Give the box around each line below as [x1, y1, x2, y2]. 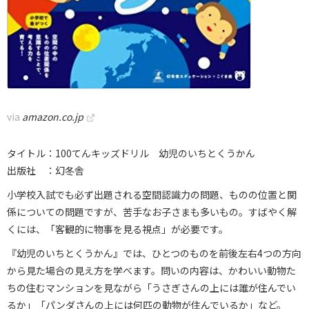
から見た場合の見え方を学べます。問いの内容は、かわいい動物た [7, 263, 296, 277]
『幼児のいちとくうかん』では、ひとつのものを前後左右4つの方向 [7, 246, 301, 260]
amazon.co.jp [22, 110, 83, 123]
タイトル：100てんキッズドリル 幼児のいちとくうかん [7, 146, 255, 160]
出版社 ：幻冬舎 [7, 163, 84, 177]
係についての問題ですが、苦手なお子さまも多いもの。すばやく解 [7, 205, 297, 219]
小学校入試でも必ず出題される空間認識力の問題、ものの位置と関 [7, 188, 297, 201]
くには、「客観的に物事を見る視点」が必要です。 [7, 222, 228, 236]
